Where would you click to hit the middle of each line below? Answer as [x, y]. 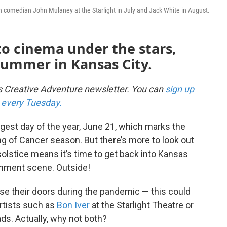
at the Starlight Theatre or [142, 205]
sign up [180, 89]
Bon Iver [73, 205]
